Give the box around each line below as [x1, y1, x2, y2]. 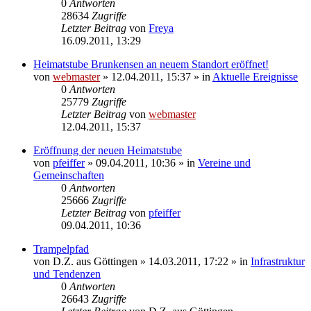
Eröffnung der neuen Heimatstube [33, 144, 182, 156]
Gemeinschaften [33, 169, 104, 181]
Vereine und [198, 156, 251, 169]
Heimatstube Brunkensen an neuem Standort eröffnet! [33, 58, 269, 70]
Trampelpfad [33, 242, 89, 255]
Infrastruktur [251, 255, 305, 267]
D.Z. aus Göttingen [53, 255, 137, 267]
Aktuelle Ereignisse [212, 70, 298, 83]
